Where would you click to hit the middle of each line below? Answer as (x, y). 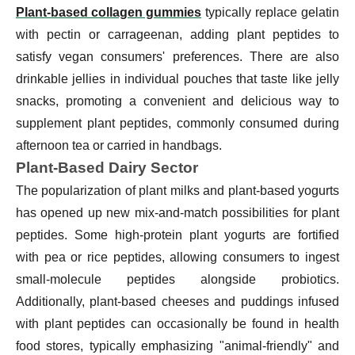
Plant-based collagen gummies (109, 12)
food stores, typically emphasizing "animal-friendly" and (177, 345)
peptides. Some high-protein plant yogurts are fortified (177, 235)
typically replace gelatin (270, 12)
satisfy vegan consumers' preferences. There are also (177, 56)
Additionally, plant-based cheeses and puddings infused (177, 301)
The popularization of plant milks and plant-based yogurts (177, 190)
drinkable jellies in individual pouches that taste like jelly (177, 78)
